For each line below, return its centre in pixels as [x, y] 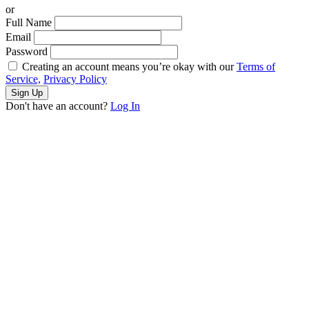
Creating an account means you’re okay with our [129, 67]
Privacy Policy [75, 79]
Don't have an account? [58, 106]
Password [27, 52]
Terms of [256, 67]
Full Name [29, 23]
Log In [125, 106]
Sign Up [27, 93]
